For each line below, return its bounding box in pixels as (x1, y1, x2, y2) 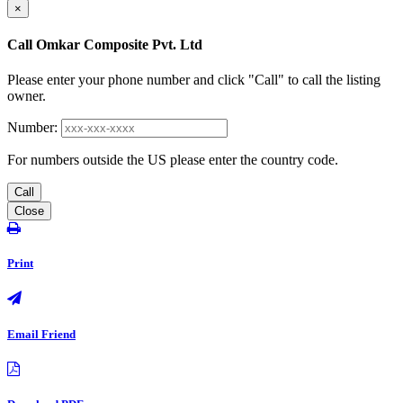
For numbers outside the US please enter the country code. (7, 152, 338, 168)
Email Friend (7, 327, 76, 341)
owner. (7, 88, 46, 104)
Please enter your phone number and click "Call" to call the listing (7, 72, 381, 88)
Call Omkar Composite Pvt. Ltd (7, 36, 202, 52)
